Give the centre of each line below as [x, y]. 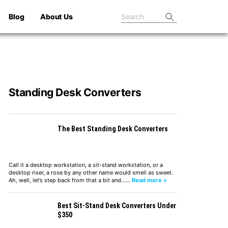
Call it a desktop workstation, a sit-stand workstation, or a [85, 165]
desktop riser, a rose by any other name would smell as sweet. [91, 172]
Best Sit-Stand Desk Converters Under [117, 205]
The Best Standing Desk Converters [112, 129]
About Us [56, 16]
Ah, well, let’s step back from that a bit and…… [70, 180]
